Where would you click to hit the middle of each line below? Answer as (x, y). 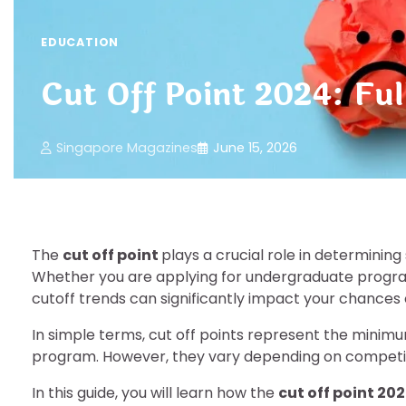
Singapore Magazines (127, 148)
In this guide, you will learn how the (155, 393)
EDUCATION (80, 42)
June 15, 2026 (255, 148)
